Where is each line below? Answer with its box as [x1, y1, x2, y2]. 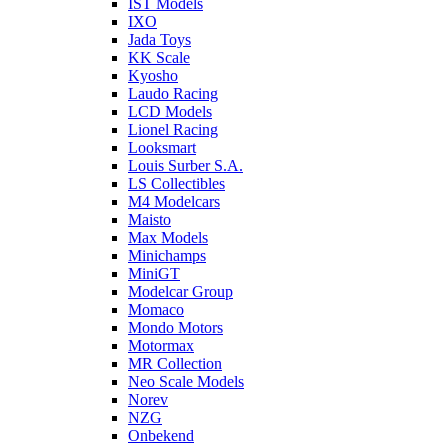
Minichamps [128, 247, 206, 265]
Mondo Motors [128, 319, 223, 337]
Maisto [128, 211, 171, 229]
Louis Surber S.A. [128, 157, 243, 175]
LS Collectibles [128, 175, 225, 193]
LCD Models [128, 103, 212, 121]
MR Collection [128, 355, 222, 373]
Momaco [128, 301, 184, 319]
